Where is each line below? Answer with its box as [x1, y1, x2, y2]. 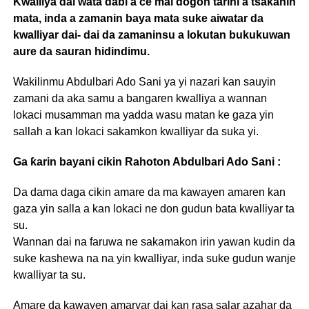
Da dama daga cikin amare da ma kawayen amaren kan [12, 186, 286, 198]
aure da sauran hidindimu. [12, 45, 150, 57]
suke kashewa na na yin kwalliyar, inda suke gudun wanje [12, 252, 296, 264]
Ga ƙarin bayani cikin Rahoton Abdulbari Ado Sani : [12, 155, 281, 168]
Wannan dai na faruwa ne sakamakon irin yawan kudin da [12, 235, 295, 248]
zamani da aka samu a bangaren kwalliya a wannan [12, 92, 267, 104]
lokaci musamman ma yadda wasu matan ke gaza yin [12, 108, 274, 121]
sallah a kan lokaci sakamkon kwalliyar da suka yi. [12, 125, 259, 137]
